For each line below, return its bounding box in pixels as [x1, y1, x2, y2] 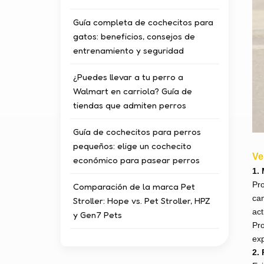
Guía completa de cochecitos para [73, 16, 214, 28]
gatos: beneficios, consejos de [73, 30, 196, 42]
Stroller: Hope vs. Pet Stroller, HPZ [73, 194, 211, 206]
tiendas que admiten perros [73, 99, 187, 111]
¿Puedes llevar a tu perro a [73, 71, 184, 82]
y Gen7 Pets [73, 209, 123, 220]
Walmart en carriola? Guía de [73, 85, 193, 97]
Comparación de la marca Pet [73, 180, 196, 192]
